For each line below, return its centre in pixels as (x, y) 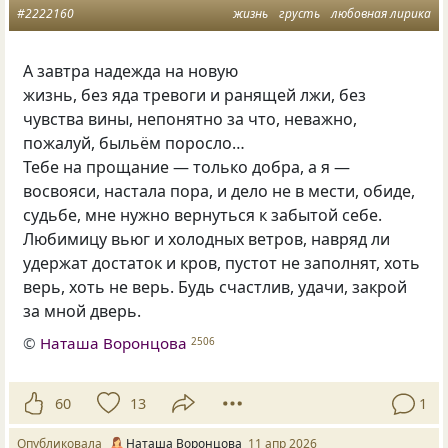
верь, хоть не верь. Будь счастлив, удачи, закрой (215, 286)
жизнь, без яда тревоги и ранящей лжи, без (195, 94)
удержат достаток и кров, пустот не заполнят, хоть (222, 262)
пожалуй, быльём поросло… (134, 142)
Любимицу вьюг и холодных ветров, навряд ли (207, 238)
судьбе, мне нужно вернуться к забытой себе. (203, 214)
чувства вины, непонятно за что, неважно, (190, 118)
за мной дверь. (82, 310)
